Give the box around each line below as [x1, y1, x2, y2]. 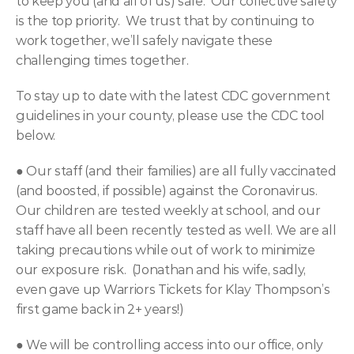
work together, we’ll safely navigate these [16, 33, 273, 48]
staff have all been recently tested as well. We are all [16, 223, 337, 238]
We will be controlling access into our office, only [26, 337, 324, 352]
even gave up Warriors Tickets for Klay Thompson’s [16, 282, 330, 297]
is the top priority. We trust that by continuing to [16, 13, 314, 28]
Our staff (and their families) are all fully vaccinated [26, 164, 337, 179]
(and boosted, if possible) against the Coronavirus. [16, 183, 318, 198]
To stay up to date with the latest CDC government [16, 88, 330, 104]
